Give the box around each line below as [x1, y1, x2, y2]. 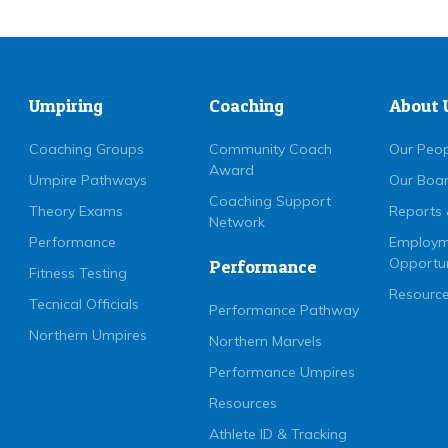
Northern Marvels [209, 332, 322, 350]
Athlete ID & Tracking [209, 425, 347, 443]
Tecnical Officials [29, 295, 139, 313]
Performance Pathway [209, 301, 359, 319]
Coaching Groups [29, 140, 144, 158]
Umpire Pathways [29, 171, 147, 189]
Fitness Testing [29, 264, 127, 282]
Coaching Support [209, 192, 331, 210]
